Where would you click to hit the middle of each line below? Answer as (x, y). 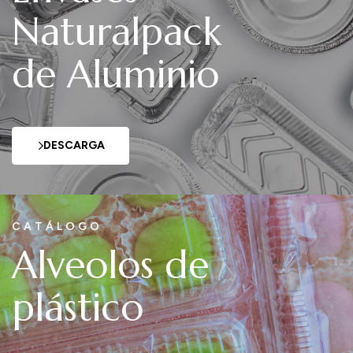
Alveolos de (110, 265)
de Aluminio (115, 74)
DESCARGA (74, 146)
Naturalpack (117, 32)
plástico (78, 307)
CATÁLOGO (57, 227)
